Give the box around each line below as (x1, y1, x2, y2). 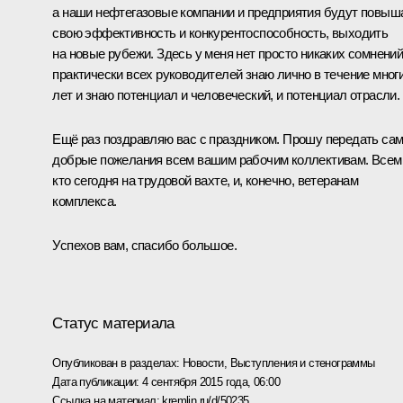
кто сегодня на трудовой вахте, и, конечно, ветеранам (52, 172, 359, 188)
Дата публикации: (52, 374, 143, 389)
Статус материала (52, 314, 175, 332)
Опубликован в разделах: (52, 355, 183, 370)
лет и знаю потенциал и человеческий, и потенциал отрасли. (52, 86, 400, 103)
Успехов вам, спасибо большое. (52, 237, 237, 253)
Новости (183, 355, 224, 370)
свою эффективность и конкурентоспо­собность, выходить (52, 24, 389, 40)
